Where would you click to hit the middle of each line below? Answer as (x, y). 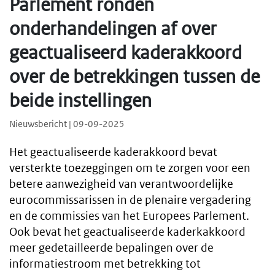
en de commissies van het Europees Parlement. (129, 216)
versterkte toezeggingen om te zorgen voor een (130, 168)
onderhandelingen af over (113, 29)
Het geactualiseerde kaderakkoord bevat (113, 152)
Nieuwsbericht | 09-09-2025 (67, 124)
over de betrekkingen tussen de (134, 76)
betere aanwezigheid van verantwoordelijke (121, 184)
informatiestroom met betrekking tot (105, 264)
